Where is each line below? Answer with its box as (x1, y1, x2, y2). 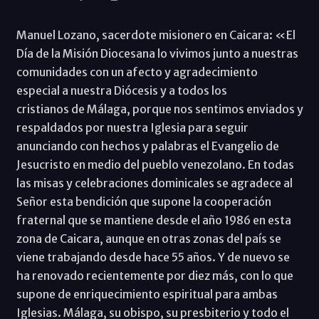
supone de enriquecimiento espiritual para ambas (16, 287, 278, 302)
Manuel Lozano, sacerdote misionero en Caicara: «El (16, 28, 296, 43)
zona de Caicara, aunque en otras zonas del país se (16, 231, 281, 246)
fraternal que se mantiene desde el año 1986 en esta (16, 213, 291, 228)
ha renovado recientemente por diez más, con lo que (16, 268, 293, 283)
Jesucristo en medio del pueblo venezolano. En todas (16, 157, 294, 172)
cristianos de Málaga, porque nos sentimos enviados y (16, 102, 303, 117)
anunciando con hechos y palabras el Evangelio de (16, 139, 279, 154)
